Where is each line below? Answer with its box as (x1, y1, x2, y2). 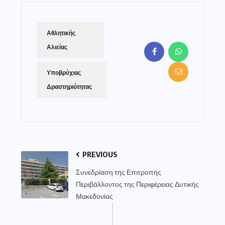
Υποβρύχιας (47, 69, 81, 76)
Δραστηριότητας (47, 83, 92, 90)
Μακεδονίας (76, 191, 113, 200)
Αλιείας (47, 43, 67, 51)
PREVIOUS (81, 149, 118, 159)
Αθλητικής (47, 29, 75, 37)
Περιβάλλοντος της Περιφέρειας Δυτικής (76, 179, 199, 188)
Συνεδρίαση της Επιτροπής (76, 167, 161, 176)
